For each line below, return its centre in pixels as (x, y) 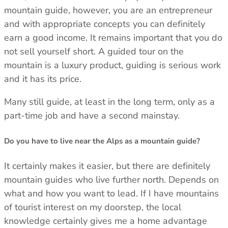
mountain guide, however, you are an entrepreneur (108, 10)
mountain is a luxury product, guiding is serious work (112, 65)
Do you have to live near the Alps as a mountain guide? (102, 141)
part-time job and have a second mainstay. (92, 115)
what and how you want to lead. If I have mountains (111, 193)
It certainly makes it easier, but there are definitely (107, 166)
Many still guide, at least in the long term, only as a (109, 102)
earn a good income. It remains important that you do (113, 37)
